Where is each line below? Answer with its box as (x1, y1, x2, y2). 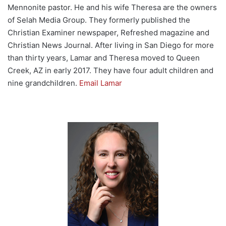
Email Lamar (79, 78, 122, 88)
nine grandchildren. (8, 78, 79, 88)
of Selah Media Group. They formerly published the (8, 15, 190, 25)
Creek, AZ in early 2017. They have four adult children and (8, 66, 213, 76)
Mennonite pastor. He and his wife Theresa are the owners (8, 3, 217, 13)
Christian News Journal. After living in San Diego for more (8, 40, 214, 50)
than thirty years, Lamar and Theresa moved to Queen (8, 53, 200, 63)
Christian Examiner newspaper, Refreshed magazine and (8, 28, 209, 38)
